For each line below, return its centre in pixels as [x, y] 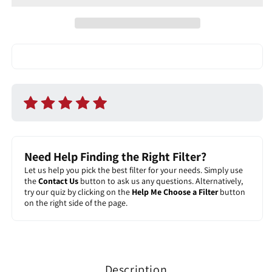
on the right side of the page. [76, 203]
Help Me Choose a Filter [175, 192]
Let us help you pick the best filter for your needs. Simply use [134, 170]
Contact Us [58, 181]
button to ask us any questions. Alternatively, [161, 181]
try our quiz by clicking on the [78, 192]
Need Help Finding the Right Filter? [115, 157]
